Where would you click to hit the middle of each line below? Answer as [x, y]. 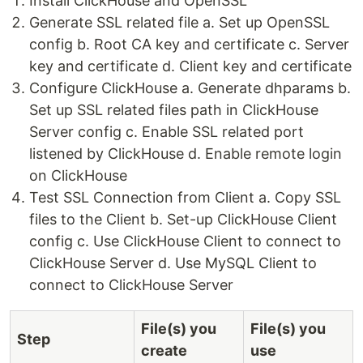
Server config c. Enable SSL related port [167, 131]
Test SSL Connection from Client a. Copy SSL [185, 197]
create [164, 350]
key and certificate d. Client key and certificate [190, 66]
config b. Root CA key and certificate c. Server [189, 44]
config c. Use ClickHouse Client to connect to [185, 241]
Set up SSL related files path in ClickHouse [174, 109]
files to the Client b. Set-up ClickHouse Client [183, 219]
